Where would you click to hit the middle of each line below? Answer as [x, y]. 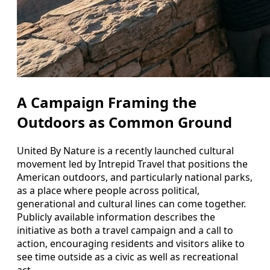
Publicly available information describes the [116, 217]
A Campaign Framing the [107, 102]
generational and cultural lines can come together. [131, 203]
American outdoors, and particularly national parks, [135, 177]
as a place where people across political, [108, 190]
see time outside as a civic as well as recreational [127, 256]
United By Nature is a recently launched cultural [125, 150]
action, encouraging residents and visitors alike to [131, 243]
